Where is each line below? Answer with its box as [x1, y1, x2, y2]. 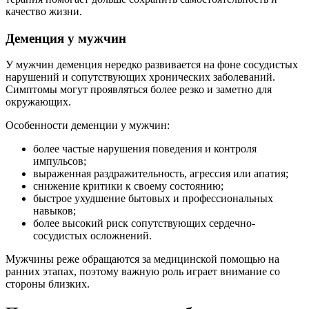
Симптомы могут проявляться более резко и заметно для [6, 83, 272, 96]
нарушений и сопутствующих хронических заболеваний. [6, 71, 275, 83]
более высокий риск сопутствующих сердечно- [33, 217, 255, 230]
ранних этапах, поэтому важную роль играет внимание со [6, 266, 280, 278]
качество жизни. [6, 6, 82, 17]
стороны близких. [6, 278, 90, 290]
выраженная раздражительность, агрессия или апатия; [33, 168, 288, 180]
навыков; [33, 205, 76, 217]
